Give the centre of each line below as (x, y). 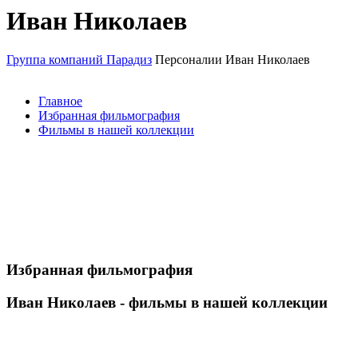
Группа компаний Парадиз (79, 60)
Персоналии (189, 60)
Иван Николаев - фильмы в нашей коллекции (167, 302)
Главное (60, 101)
